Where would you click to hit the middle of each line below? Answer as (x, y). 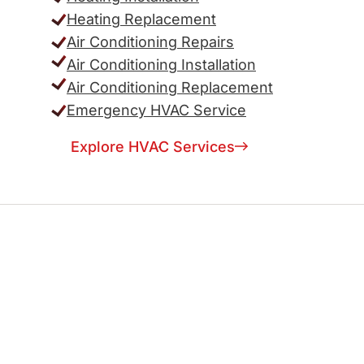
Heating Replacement (141, 19)
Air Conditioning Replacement (170, 87)
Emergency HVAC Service (156, 110)
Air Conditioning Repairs (150, 42)
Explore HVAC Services (153, 147)
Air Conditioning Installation (161, 65)
